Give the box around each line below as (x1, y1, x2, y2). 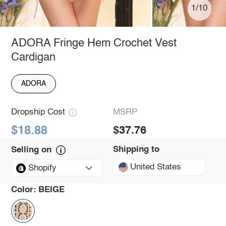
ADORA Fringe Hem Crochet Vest (11, 37, 177, 49)
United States (130, 162, 182, 172)
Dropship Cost (11, 108, 65, 117)
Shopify (28, 163, 56, 173)
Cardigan (11, 51, 55, 63)
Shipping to (113, 145, 159, 154)
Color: (11, 185, 36, 194)
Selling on (11, 145, 51, 154)
